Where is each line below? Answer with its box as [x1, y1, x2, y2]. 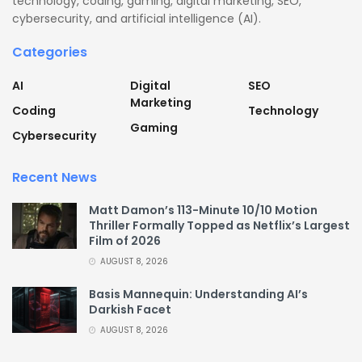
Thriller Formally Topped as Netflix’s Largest [89, 217, 350, 234]
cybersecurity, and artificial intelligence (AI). [12, 10, 261, 27]
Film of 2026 [89, 232, 161, 249]
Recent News [12, 167, 97, 187]
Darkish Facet [89, 301, 171, 318]
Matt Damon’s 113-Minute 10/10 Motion [89, 201, 318, 218]
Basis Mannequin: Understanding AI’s [89, 285, 308, 302]
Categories [12, 42, 87, 61]
